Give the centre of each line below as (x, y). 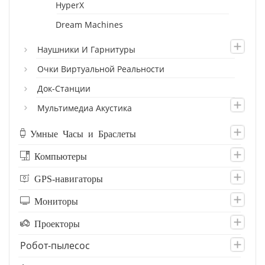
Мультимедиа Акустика (85, 108)
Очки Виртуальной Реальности (101, 69)
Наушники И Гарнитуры (86, 50)
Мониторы (56, 201)
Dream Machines (89, 25)
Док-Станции (64, 89)
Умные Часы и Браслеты (83, 133)
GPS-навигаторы (69, 178)
